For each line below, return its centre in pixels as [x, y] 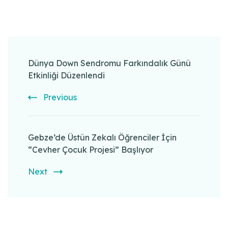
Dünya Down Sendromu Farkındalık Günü [109, 63]
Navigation [47, 63]
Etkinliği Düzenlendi [66, 76]
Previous [60, 97]
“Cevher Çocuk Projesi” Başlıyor [91, 150]
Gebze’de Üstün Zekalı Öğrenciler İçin [102, 138]
